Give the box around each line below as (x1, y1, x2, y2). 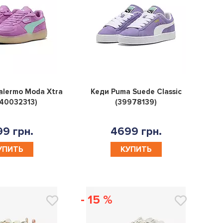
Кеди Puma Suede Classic (90, 87, 182, 96)
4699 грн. (110, 124, 162, 138)
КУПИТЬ (120, 144, 152, 154)
